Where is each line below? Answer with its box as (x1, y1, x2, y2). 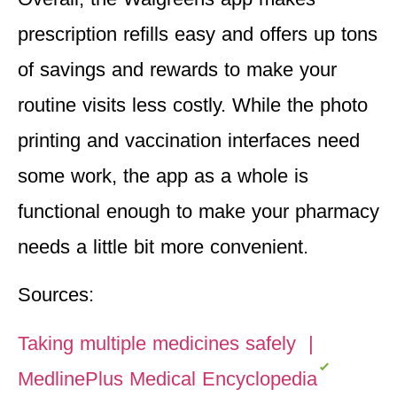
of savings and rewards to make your (18, 58, 337, 81)
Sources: (18, 284, 94, 307)
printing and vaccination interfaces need (18, 128, 360, 152)
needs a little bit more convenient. (18, 235, 308, 258)
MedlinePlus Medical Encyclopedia (18, 367, 317, 390)
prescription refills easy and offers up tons (18, 22, 378, 45)
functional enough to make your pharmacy (18, 199, 379, 222)
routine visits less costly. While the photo (18, 93, 368, 116)
